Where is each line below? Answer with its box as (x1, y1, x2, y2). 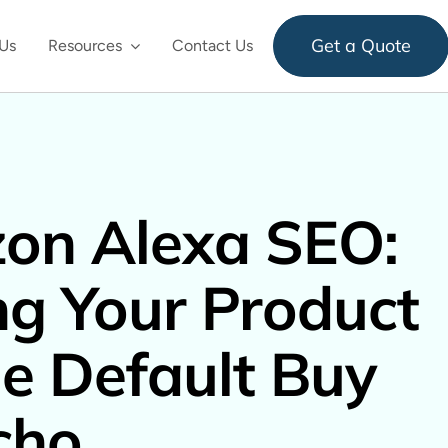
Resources (47, 36, 122, 55)
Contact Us (171, 36, 253, 55)
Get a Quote (310, 34, 411, 57)
